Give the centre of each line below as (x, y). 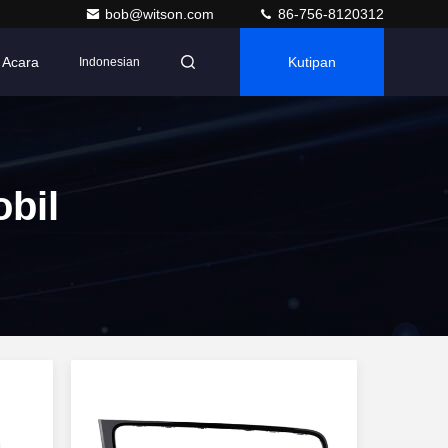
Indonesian (109, 62)
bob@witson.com (161, 14)
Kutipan (312, 62)
